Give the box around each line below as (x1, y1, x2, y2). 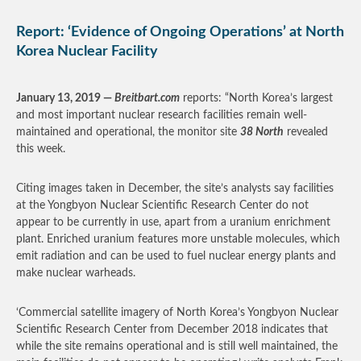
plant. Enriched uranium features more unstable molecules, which (16, 234, 340, 245)
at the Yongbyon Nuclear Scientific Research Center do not (16, 200, 309, 211)
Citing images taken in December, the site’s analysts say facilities (16, 183, 334, 194)
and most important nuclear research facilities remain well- (16, 110, 307, 121)
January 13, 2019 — (16, 93, 114, 104)
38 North (240, 127, 284, 138)
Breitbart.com (114, 93, 180, 104)
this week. (16, 143, 65, 155)
